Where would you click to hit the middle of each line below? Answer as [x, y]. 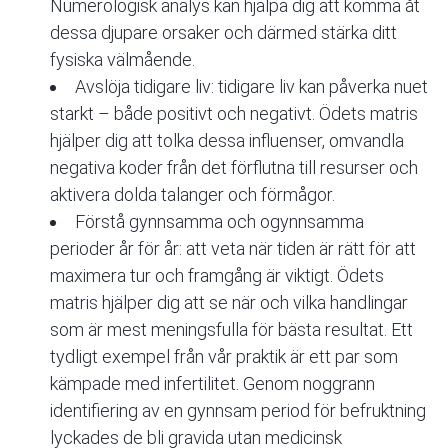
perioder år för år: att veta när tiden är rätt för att [233, 249]
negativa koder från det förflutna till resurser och [234, 168]
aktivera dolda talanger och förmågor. [192, 195]
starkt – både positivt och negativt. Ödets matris [234, 114]
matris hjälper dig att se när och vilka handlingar [229, 303]
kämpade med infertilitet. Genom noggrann [212, 384]
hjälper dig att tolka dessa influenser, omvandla [227, 141]
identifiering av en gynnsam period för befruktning [238, 411]
